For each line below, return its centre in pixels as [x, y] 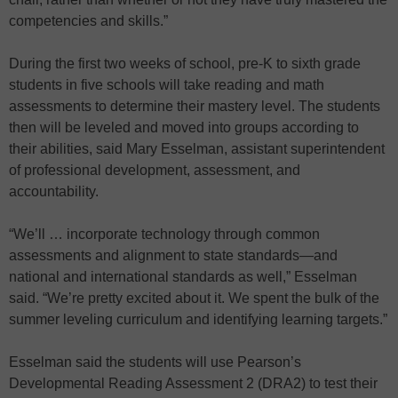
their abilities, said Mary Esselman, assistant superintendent [197, 148]
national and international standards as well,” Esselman [183, 276]
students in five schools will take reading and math [167, 84]
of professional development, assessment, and [155, 170]
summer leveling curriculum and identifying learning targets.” [198, 319]
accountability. [54, 191]
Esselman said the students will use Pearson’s [155, 362]
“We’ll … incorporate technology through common [164, 234]
